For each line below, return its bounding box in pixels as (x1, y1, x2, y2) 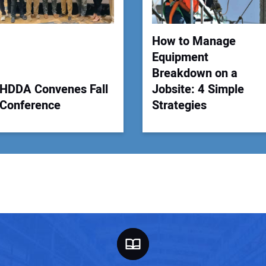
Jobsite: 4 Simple (152, 81, 244, 99)
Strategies (152, 97, 210, 115)
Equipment (152, 49, 208, 66)
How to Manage (152, 33, 236, 50)
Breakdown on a (152, 65, 237, 83)
